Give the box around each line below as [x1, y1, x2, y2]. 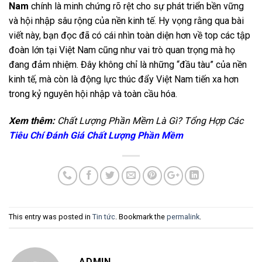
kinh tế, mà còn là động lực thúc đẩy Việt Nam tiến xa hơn [9, 74, 239, 85]
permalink [167, 212, 199, 222]
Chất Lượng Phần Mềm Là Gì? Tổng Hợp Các [57, 115, 243, 126]
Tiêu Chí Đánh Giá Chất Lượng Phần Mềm [9, 129, 183, 141]
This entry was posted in [9, 212, 92, 222]
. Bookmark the [115, 212, 167, 222]
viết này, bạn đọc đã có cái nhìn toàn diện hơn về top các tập [9, 30, 250, 42]
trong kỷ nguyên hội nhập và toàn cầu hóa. [9, 88, 177, 100]
